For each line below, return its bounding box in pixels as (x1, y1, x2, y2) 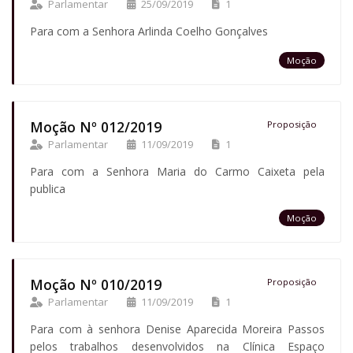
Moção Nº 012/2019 (29, 117, 162, 136)
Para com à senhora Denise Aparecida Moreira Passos (29, 321, 325, 336)
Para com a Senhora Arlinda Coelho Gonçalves (29, 23, 268, 39)
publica (29, 180, 65, 196)
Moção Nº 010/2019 (29, 274, 162, 294)
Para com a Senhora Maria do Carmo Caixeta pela (29, 163, 325, 179)
